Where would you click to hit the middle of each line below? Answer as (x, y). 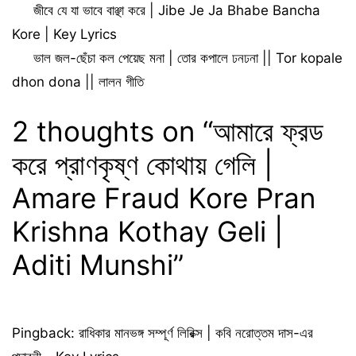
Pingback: (45, 333)
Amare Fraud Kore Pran (164, 197)
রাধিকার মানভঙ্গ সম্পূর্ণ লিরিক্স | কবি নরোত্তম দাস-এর (196, 333)
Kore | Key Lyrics (64, 34)
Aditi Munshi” (98, 264)
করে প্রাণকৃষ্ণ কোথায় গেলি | (142, 164)
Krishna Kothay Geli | (147, 231)
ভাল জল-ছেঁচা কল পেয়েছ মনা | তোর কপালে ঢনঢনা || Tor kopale (188, 58)
